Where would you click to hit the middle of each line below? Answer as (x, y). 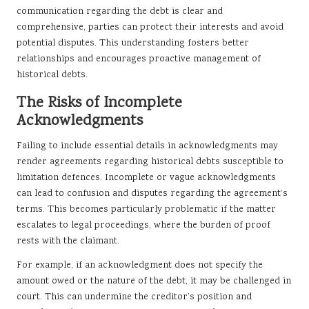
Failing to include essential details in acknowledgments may (147, 147)
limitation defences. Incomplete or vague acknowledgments (146, 178)
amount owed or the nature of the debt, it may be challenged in (154, 282)
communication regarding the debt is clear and (120, 12)
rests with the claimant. (68, 242)
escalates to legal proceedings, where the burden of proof (143, 226)
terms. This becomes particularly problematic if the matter (146, 210)
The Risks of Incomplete (99, 104)
